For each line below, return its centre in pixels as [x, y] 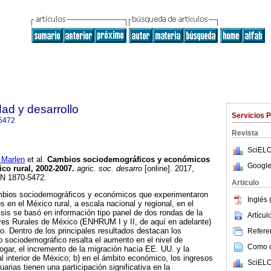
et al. [35, 160]
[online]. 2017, [168, 169]
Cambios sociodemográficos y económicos [127, 160]
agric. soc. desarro [108, 169]
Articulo [245, 183]
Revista [245, 133]
